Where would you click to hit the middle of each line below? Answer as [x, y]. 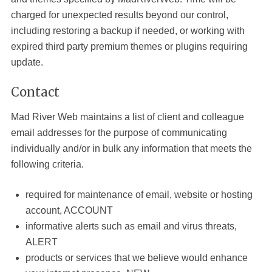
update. [27, 62]
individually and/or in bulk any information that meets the [131, 148]
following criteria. [47, 164]
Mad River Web [44, 117]
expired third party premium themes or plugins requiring [129, 46]
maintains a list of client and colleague [161, 117]
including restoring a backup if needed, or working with [127, 31]
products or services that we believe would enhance [136, 258]
